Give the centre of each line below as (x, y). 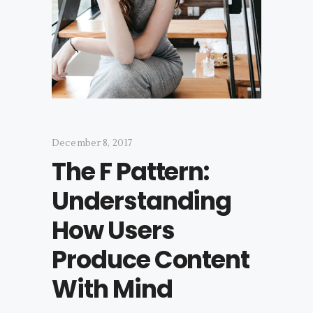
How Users (113, 230)
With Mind (112, 289)
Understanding (142, 201)
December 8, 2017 (92, 143)
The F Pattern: (131, 171)
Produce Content (151, 259)
